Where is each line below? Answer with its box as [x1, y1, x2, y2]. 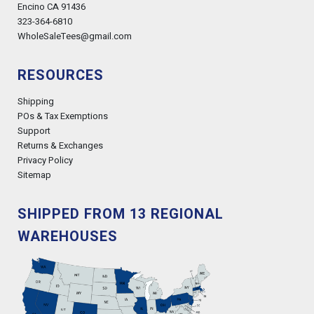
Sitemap [18, 168, 51, 182]
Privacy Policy [18, 153, 73, 167]
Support [18, 124, 50, 137]
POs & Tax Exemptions [18, 109, 108, 123]
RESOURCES [18, 65, 104, 86]
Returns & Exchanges [18, 139, 103, 152]
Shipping [18, 95, 54, 108]
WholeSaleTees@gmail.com [18, 29, 132, 43]
